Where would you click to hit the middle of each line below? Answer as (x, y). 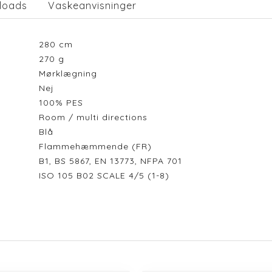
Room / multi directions (96, 117)
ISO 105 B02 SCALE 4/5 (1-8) (107, 175)
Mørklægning (71, 73)
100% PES (64, 102)
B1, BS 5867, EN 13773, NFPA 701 (110, 161)
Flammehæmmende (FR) (98, 146)
